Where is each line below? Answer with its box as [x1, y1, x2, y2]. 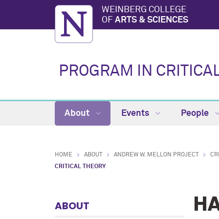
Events [121, 109, 151, 118]
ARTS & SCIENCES [115, 15, 188, 24]
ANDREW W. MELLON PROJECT [114, 152, 198, 158]
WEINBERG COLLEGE [102, 5, 186, 14]
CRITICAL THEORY [55, 164, 106, 170]
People [181, 109, 211, 118]
